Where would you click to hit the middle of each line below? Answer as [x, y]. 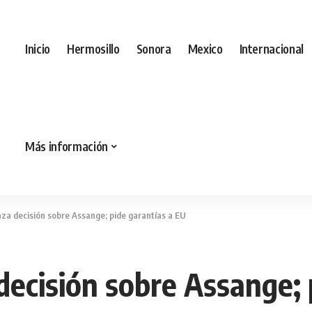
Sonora [154, 48]
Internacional [272, 48]
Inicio [38, 48]
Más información [67, 146]
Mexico [205, 48]
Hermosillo [93, 48]
